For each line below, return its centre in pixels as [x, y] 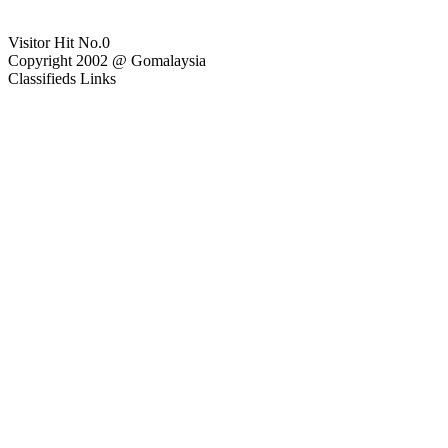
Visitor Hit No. [55, 42]
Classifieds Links [62, 78]
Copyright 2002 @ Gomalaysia [107, 60]
